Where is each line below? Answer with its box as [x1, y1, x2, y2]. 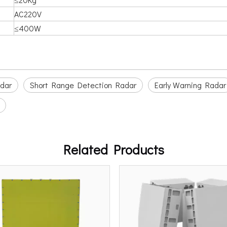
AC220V [14, 9, 42, 19]
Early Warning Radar [155, 80, 226, 90]
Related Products [63, 141, 164, 158]
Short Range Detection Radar [30, 80, 136, 90]
